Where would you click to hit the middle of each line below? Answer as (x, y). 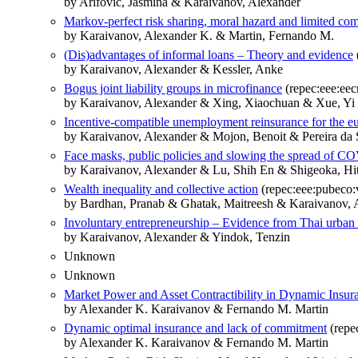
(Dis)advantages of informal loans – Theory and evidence (209, 55)
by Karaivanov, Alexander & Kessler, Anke (173, 70)
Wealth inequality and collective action (161, 189)
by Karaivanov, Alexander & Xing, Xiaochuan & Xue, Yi (209, 103)
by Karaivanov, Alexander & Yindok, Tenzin (177, 237)
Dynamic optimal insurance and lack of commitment (195, 328)
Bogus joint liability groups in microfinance (173, 89)
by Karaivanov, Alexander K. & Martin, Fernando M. (199, 36)
